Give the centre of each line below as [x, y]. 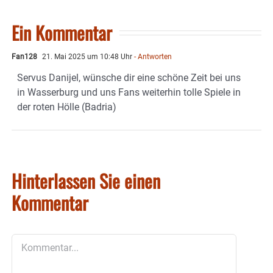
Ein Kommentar [62, 32]
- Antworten [152, 56]
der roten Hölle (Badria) [67, 107]
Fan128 [24, 56]
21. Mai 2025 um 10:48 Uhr [86, 56]
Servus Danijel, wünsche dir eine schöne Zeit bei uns [129, 77]
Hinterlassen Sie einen [86, 180]
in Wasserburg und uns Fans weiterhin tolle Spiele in [129, 92]
